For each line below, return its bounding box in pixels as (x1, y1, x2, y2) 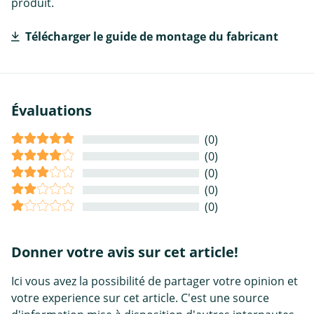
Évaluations (11, 101, 92, 121)
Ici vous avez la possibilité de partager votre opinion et (11, 273, 298, 289)
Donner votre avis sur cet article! (11, 243, 238, 262)
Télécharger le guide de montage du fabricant (25, 29, 278, 45)
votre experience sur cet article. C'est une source (11, 290, 269, 306)
